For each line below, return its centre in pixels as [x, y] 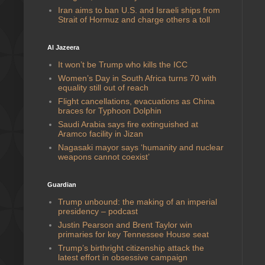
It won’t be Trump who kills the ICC [122, 64]
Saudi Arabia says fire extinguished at [128, 124]
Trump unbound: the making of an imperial [137, 201]
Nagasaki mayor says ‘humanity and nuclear [140, 147]
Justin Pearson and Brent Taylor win [125, 224]
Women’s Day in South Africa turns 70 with [137, 78]
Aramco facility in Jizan [100, 133]
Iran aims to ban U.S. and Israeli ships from [139, 10]
